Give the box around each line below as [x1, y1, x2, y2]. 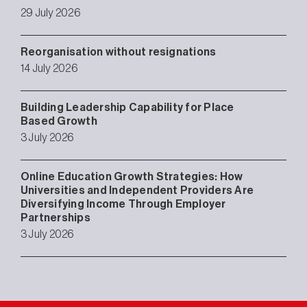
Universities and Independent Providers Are [21, 184, 254, 196]
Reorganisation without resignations [21, 46, 217, 58]
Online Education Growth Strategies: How [21, 171, 243, 182]
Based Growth [21, 115, 97, 127]
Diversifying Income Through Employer [21, 198, 226, 210]
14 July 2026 [21, 62, 77, 74]
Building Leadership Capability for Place [21, 101, 234, 113]
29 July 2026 [21, 7, 80, 19]
